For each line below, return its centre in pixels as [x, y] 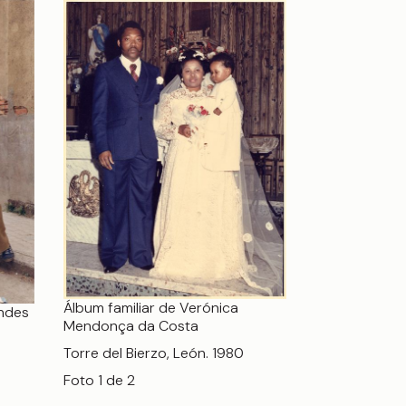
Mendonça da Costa [131, 325]
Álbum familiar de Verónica [151, 307]
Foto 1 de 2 [99, 380]
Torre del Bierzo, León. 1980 [154, 353]
